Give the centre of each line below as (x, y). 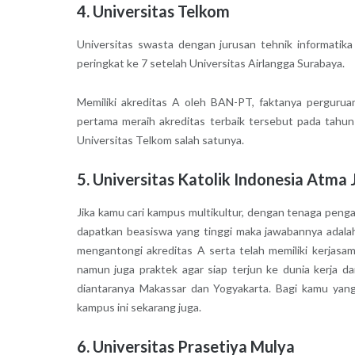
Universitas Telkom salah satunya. (160, 140)
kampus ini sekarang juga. (139, 307)
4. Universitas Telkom (153, 11)
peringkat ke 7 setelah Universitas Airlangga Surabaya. (210, 63)
